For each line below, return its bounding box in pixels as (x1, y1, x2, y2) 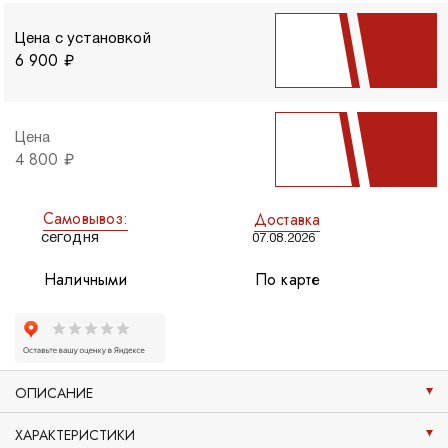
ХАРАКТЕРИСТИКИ (15, 425, 135, 446)
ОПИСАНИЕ (15, 383, 93, 404)
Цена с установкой (15, 32, 151, 46)
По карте (255, 268, 320, 292)
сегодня (41, 231, 99, 246)
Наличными (44, 268, 128, 292)
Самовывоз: (43, 207, 129, 230)
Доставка (254, 207, 320, 231)
